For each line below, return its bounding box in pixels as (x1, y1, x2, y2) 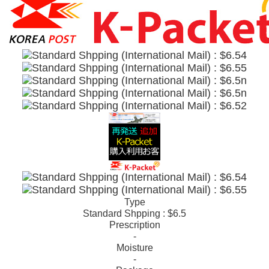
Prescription (109, 220, 160, 230)
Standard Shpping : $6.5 (83, 208, 186, 219)
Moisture (116, 243, 153, 253)
